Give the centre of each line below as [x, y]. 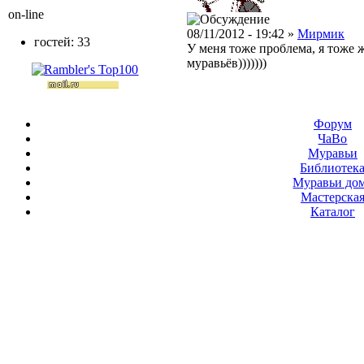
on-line [26, 14]
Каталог [333, 212]
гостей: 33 [62, 42]
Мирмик [321, 34]
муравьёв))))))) [227, 63]
